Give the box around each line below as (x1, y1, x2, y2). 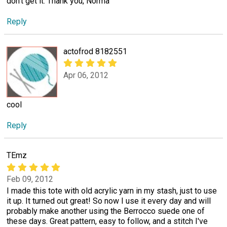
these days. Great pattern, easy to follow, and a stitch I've (7, 216, 208, 226)
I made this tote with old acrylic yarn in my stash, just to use (7, 185, 217, 196)
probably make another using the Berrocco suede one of (7, 206, 205, 216)
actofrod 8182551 (63, 47, 127, 57)
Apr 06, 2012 (63, 70, 108, 80)
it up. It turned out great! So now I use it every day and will (7, 196, 211, 206)
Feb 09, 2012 (7, 174, 53, 184)
